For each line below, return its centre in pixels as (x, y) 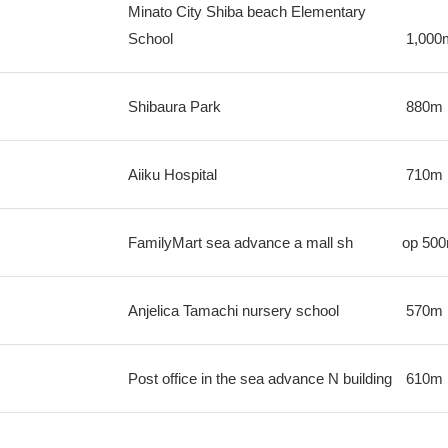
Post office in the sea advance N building (259, 378)
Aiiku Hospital (172, 174)
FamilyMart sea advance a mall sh (240, 242)
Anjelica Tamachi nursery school (233, 310)
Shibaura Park (174, 106)
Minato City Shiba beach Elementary (246, 11)
